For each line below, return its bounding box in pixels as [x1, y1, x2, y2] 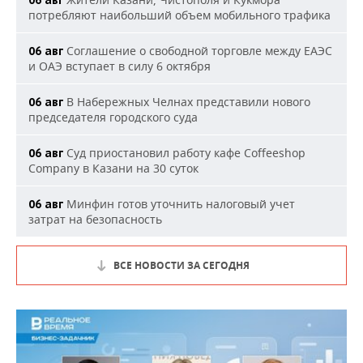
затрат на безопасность [28, 211, 162, 227]
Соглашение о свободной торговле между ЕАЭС [63, 43, 332, 58]
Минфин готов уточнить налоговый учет [63, 196, 295, 211]
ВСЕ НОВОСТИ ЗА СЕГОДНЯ [113, 258, 250, 272]
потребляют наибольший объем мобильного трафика [28, 7, 331, 23]
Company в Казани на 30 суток [28, 160, 199, 176]
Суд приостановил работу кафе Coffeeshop [63, 145, 305, 160]
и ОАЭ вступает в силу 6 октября [28, 58, 211, 74]
